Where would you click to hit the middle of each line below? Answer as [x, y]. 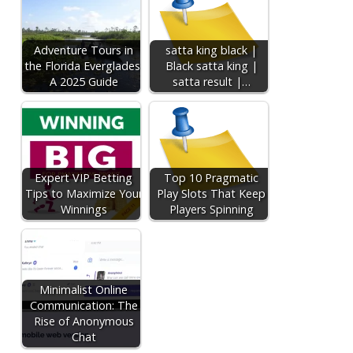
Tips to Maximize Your [84, 193]
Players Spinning [211, 209]
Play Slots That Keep [212, 193]
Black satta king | [211, 66]
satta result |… [211, 82]
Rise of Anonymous [84, 321]
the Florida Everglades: [84, 66]
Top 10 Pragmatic [212, 178]
